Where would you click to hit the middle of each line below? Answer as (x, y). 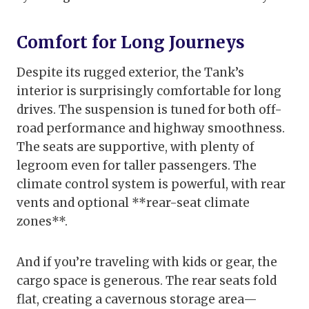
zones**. (42, 222)
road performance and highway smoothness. (151, 129)
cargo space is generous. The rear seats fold (147, 281)
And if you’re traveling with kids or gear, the (147, 262)
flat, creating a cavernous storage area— (137, 300)
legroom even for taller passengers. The (137, 166)
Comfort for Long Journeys (131, 43)
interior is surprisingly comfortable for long (149, 91)
